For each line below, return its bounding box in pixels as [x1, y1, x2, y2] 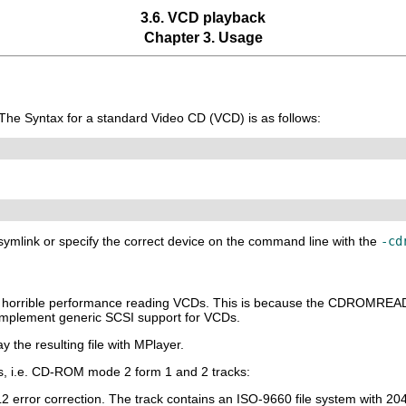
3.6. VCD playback [140, 10, 266, 25]
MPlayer [134, 336, 180, 352]
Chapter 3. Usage [143, 30, 263, 45]
